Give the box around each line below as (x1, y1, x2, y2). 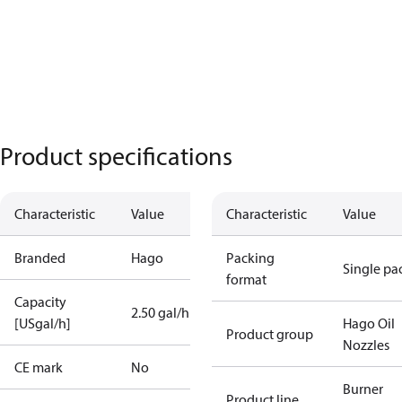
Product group (226, 325, 313, 343)
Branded (14, 249, 66, 267)
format (226, 270, 267, 288)
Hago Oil (343, 314, 395, 332)
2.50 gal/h (131, 303, 189, 321)
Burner (343, 380, 383, 398)
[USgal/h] (14, 314, 71, 332)
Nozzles (343, 336, 389, 354)
